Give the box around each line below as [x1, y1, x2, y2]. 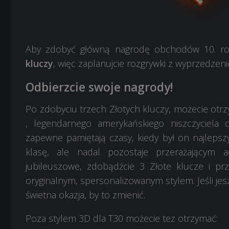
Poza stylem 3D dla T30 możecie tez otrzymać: [26, 212, 218, 225]
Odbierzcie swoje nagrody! [26, 79, 173, 96]
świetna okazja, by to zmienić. [26, 189, 145, 201]
